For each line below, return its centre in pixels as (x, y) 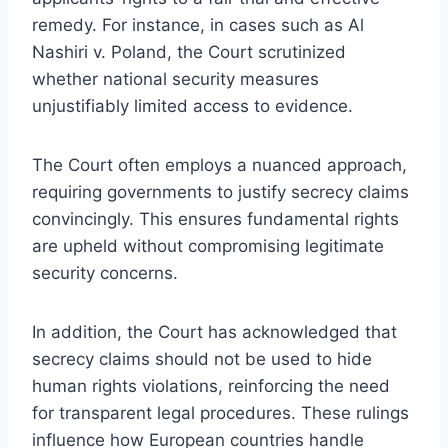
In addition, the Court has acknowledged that (214, 331)
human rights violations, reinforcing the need (211, 385)
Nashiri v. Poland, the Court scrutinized (189, 51)
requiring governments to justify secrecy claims (220, 191)
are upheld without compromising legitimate (208, 245)
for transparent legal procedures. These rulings (220, 412)
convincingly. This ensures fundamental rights (215, 218)
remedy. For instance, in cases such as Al (198, 24)
